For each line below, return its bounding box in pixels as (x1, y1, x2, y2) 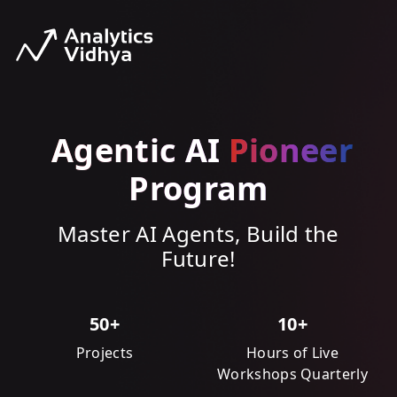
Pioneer (228, 128, 353, 172)
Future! (161, 244, 236, 273)
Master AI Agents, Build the (58, 219, 339, 248)
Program (128, 167, 269, 210)
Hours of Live (245, 343, 339, 362)
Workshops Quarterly (216, 364, 369, 384)
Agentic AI (51, 128, 229, 172)
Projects (75, 343, 134, 362)
